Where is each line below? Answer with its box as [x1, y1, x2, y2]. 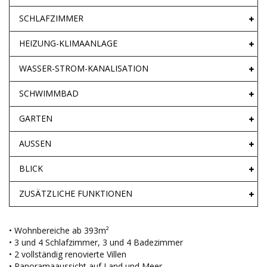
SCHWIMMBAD [19, 88, 79, 100]
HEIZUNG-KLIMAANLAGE [19, 38, 117, 49]
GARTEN [19, 113, 52, 125]
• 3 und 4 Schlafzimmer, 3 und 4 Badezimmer [9, 237, 183, 249]
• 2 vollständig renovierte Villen [9, 249, 126, 260]
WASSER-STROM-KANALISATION [19, 63, 148, 74]
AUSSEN [19, 138, 51, 150]
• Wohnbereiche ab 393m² [9, 225, 109, 237]
